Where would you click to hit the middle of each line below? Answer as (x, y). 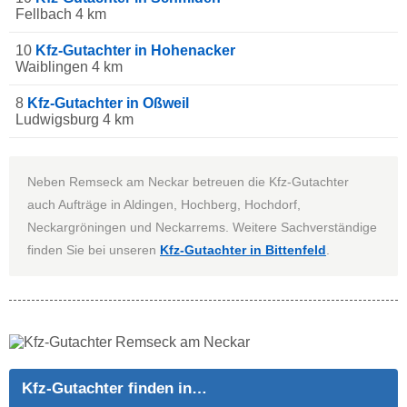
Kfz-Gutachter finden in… (114, 388)
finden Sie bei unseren (94, 250)
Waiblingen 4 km (69, 67)
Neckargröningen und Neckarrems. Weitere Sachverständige (202, 228)
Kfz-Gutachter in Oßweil (108, 104)
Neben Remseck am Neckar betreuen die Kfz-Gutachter (188, 182)
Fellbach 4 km (61, 15)
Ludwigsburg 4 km (74, 120)
